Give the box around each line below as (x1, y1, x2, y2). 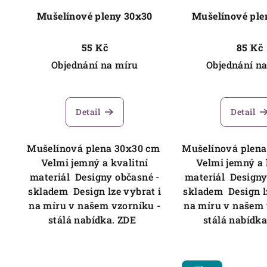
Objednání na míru (51, 58, 138, 72)
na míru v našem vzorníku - (29, 199, 161, 212)
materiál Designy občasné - (30, 170, 160, 184)
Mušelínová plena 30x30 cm (27, 142, 163, 155)
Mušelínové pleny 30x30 (37, 10, 153, 23)
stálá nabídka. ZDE (48, 213, 141, 226)
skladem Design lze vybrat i (28, 185, 162, 198)
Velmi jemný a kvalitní (41, 156, 148, 169)
